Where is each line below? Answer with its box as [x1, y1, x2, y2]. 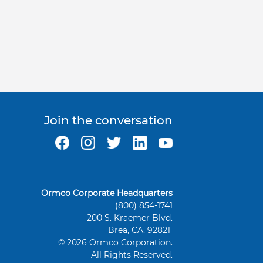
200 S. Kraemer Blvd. [86, 213, 173, 224]
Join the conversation [43, 113, 173, 128]
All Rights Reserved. [90, 249, 173, 261]
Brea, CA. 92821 [107, 225, 173, 236]
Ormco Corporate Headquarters [41, 188, 173, 199]
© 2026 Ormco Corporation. [58, 237, 173, 248]
